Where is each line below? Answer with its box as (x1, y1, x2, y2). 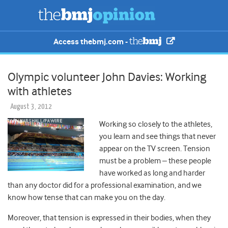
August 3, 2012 (10, 103, 52, 111)
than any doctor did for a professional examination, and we (8, 181, 202, 190)
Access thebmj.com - (53, 37, 130, 47)
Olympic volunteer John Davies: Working (8, 70, 206, 84)
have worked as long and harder (99, 168, 205, 178)
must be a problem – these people (99, 156, 211, 166)
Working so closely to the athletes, (99, 120, 212, 129)
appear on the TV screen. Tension (99, 144, 210, 154)
